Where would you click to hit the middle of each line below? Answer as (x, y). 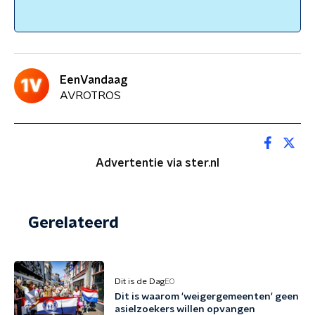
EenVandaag (94, 80)
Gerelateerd (73, 223)
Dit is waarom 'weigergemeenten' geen (207, 297)
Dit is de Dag (140, 281)
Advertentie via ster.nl (157, 163)
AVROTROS (90, 95)
